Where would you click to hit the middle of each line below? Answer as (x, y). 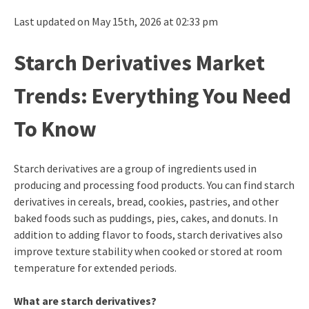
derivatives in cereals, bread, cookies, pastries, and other (146, 202)
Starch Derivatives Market (139, 62)
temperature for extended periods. (95, 268)
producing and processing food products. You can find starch (154, 185)
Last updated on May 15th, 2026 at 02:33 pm (116, 21)
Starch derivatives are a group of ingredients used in (135, 169)
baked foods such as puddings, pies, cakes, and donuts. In (146, 218)
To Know (55, 129)
